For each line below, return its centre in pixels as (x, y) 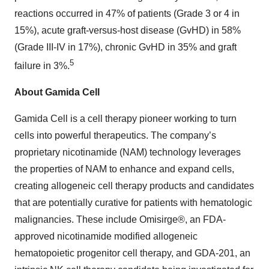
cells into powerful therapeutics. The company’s (115, 135)
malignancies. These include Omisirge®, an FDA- (120, 219)
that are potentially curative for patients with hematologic (133, 202)
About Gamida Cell (57, 92)
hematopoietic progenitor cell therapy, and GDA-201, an (132, 253)
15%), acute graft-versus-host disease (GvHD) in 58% (128, 30)
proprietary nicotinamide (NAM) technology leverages (128, 152)
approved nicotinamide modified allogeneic (106, 236)
